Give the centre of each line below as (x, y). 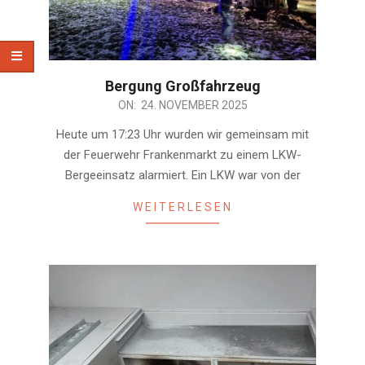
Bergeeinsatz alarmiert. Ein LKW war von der (182, 175)
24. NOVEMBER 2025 (194, 105)
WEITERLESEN (182, 207)
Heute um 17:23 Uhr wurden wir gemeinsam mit (182, 134)
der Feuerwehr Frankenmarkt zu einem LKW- (182, 154)
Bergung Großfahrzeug (182, 86)
